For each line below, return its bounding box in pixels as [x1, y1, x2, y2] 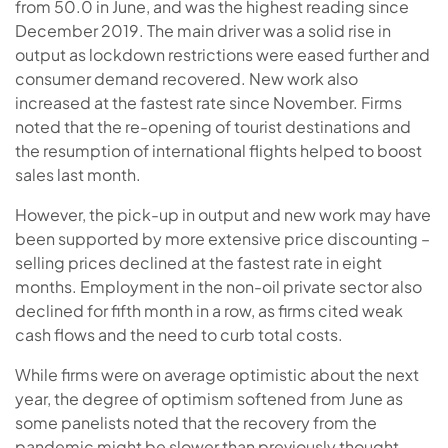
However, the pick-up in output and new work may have [15, 203, 431, 225]
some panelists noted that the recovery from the [15, 411, 377, 433]
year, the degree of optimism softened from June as [15, 387, 403, 409]
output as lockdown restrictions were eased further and [15, 43, 430, 65]
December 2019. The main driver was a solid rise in [15, 19, 391, 41]
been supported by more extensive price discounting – [15, 227, 430, 249]
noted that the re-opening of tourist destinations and [15, 115, 411, 137]
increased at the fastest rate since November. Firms [15, 91, 402, 113]
